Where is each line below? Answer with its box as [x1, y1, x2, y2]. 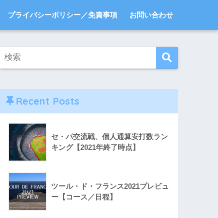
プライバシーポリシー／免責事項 [8, 11, 117, 19]
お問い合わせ [129, 11, 173, 19]
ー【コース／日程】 [51, 193, 117, 201]
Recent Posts [16, 95, 80, 108]
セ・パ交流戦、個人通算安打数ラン [51, 132, 168, 141]
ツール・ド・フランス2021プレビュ [51, 182, 169, 191]
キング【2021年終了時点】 [51, 143, 140, 152]
